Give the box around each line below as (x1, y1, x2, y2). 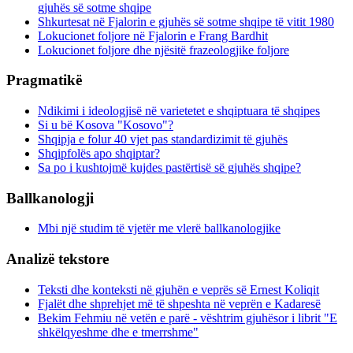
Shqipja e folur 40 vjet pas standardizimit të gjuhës (38, 132, 288, 146)
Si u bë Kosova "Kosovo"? (38, 118, 173, 132)
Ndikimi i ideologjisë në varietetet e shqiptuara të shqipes (38, 104, 320, 117)
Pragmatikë (6, 72, 82, 89)
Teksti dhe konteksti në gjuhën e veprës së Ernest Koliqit (38, 282, 319, 296)
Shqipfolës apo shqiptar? (38, 147, 160, 160)
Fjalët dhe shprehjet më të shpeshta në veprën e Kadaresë (38, 296, 321, 310)
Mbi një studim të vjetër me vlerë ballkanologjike (38, 221, 281, 236)
